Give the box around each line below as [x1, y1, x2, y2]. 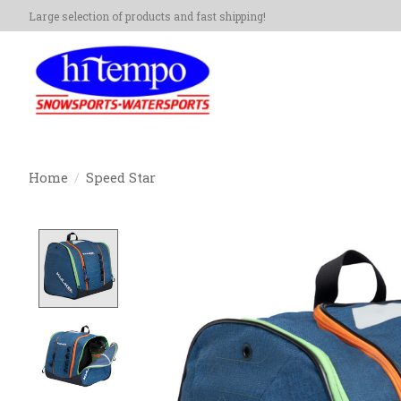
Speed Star [85, 168, 156, 186]
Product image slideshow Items [127, 228, 373, 250]
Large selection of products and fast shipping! [29, 8, 266, 23]
